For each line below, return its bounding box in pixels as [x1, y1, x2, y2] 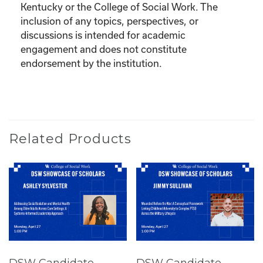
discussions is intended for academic [21, 29, 186, 41]
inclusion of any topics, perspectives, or [21, 15, 198, 26]
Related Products [9, 130, 131, 147]
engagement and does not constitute [21, 43, 187, 55]
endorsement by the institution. [21, 57, 162, 69]
